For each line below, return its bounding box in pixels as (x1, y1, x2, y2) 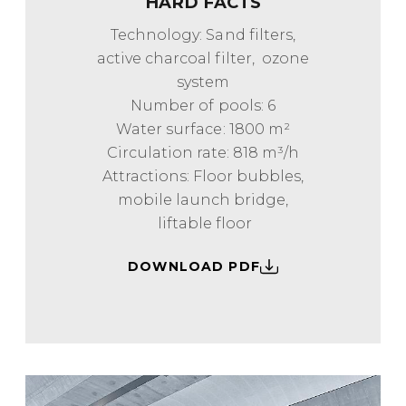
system (176, 72, 230, 91)
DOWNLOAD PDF (128, 257, 260, 275)
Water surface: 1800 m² (116, 119, 290, 138)
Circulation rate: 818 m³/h (106, 142, 300, 161)
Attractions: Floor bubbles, (101, 166, 304, 185)
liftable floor (153, 213, 253, 232)
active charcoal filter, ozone (97, 48, 309, 67)
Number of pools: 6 (130, 95, 275, 114)
